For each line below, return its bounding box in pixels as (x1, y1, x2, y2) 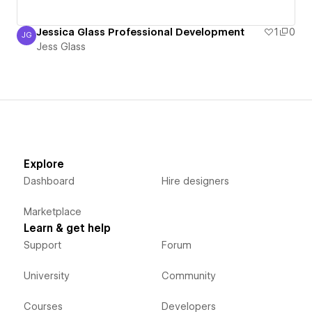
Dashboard (23, 175, 75, 187)
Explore (23, 157, 64, 171)
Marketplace (23, 205, 81, 217)
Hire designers (161, 175, 229, 187)
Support (23, 239, 61, 251)
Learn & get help (23, 221, 111, 235)
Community (161, 270, 216, 281)
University (23, 270, 70, 281)
